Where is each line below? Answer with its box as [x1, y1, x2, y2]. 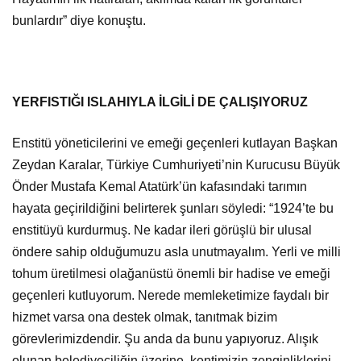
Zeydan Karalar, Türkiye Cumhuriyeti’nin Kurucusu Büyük [12, 158, 341, 172]
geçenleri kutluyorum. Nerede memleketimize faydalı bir [12, 288, 330, 303]
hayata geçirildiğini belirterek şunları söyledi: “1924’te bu [12, 201, 334, 216]
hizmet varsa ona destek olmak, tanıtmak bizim [12, 310, 278, 325]
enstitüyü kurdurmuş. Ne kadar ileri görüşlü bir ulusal [12, 223, 313, 238]
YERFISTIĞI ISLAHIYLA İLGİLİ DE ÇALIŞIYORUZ [12, 95, 309, 110]
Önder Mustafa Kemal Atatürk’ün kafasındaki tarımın [12, 180, 308, 194]
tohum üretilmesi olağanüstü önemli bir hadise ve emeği [12, 267, 331, 281]
